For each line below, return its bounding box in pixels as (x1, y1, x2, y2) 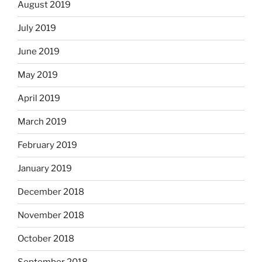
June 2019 (18, 46, 60, 57)
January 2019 (18, 163, 72, 174)
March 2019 (18, 116, 67, 127)
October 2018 (18, 233, 74, 244)
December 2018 (18, 187, 84, 198)
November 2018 (18, 210, 84, 221)
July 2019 (18, 23, 56, 34)
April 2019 (18, 93, 60, 104)
